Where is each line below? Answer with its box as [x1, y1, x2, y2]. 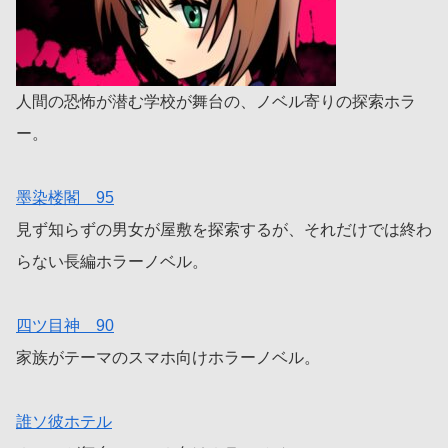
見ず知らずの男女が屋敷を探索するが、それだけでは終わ [16, 221, 432, 239]
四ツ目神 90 [16, 317, 114, 335]
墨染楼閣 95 [16, 189, 114, 207]
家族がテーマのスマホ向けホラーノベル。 [16, 349, 320, 367]
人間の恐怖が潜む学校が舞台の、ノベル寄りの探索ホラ [16, 93, 416, 111]
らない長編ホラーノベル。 [16, 253, 208, 271]
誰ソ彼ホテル [16, 413, 112, 431]
